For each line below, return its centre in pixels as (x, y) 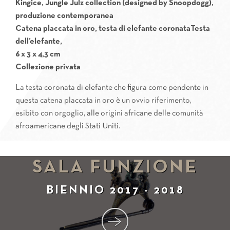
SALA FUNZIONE (115, 168)
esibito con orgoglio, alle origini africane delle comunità (109, 113)
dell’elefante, (39, 42)
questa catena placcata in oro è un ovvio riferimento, (103, 101)
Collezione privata (48, 67)
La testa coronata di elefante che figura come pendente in (112, 88)
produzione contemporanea (64, 16)
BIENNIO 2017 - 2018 (115, 191)
